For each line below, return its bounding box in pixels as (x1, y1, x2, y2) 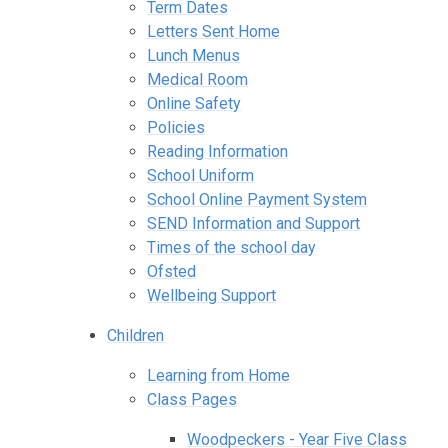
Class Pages (147, 389, 238, 409)
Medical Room (147, 69, 249, 89)
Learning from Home (147, 365, 291, 385)
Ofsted (147, 261, 197, 281)
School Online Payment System (147, 189, 368, 209)
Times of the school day (147, 237, 317, 257)
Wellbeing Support (147, 285, 277, 305)
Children (107, 325, 165, 345)
